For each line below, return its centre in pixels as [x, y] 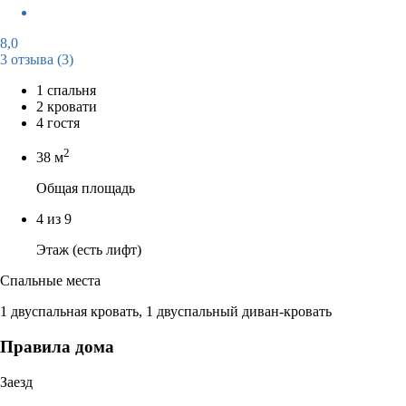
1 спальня [66, 90]
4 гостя [58, 122]
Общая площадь [86, 188]
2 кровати [67, 106]
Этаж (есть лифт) [89, 250]
